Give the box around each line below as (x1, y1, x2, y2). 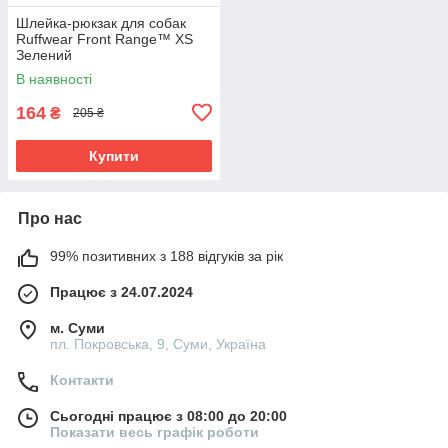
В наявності (16, 70, 92, 87)
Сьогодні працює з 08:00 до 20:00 (50, 407, 287, 424)
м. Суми (50, 319, 105, 336)
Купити (89, 147, 139, 164)
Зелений (16, 46, 72, 63)
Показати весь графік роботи (50, 423, 259, 440)
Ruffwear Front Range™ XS (16, 30, 193, 47)
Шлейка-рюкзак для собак (16, 14, 186, 31)
